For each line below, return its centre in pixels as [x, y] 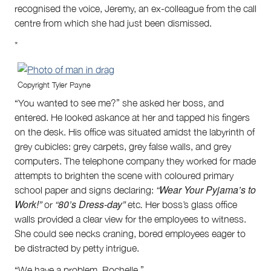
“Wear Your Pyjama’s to [206, 190]
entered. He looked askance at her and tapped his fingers [132, 118]
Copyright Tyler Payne [54, 85]
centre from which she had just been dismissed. [113, 23]
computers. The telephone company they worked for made [135, 161]
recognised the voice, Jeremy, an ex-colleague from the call [135, 8]
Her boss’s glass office [190, 205]
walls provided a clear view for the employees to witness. [130, 219]
